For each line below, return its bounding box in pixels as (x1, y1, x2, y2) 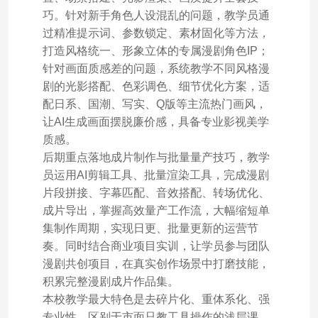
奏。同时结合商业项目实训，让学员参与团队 (42, 239, 270, 252)
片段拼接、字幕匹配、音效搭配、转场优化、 (42, 186, 270, 199)
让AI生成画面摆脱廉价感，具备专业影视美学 (42, 115, 269, 128)
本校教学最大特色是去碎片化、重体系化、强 (42, 292, 270, 305)
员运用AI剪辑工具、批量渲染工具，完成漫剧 (42, 168, 269, 181)
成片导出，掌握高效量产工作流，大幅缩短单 (42, 204, 270, 216)
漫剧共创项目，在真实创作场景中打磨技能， (42, 257, 270, 270)
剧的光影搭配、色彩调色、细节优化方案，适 (42, 79, 270, 92)
